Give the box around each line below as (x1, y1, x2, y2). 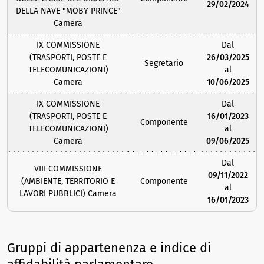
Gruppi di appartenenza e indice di (7, 240, 211, 256)
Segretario (144, 58, 183, 69)
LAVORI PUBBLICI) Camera (19, 189, 117, 199)
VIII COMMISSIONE (34, 164, 102, 174)
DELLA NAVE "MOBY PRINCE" (15, 6, 121, 16)
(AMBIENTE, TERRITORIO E (21, 176, 115, 187)
